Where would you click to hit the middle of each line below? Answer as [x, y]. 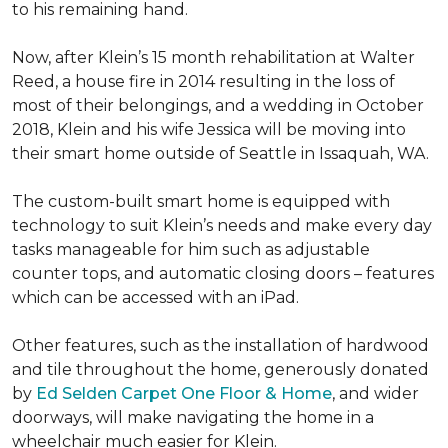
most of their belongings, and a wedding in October [218, 105]
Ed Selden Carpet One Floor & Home [184, 393]
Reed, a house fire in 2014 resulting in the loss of [203, 81]
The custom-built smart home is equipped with [201, 201]
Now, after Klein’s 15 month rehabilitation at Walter [213, 57]
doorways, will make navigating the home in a [193, 417]
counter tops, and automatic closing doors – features [223, 273]
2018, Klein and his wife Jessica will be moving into [209, 129]
